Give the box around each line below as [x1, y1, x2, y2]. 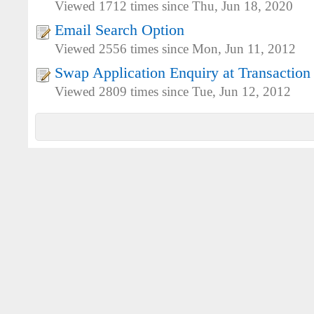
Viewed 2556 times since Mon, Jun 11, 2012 [55, 42, 296, 56]
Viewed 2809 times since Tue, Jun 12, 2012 [55, 85, 291, 99]
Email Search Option [55, 22, 184, 39]
